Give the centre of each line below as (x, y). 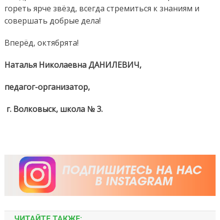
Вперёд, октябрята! (41, 42)
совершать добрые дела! (52, 20)
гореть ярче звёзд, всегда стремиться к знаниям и (102, 8)
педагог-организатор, (47, 87)
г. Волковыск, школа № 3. (53, 109)
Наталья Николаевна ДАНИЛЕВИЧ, (73, 65)
